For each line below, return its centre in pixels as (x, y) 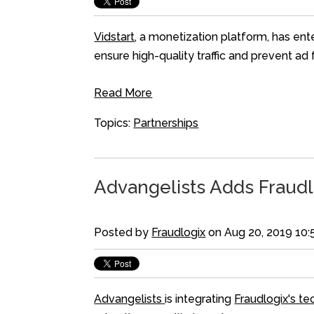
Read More (123, 93)
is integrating (200, 299)
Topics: (114, 123)
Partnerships (166, 123)
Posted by (123, 233)
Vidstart (115, 37)
